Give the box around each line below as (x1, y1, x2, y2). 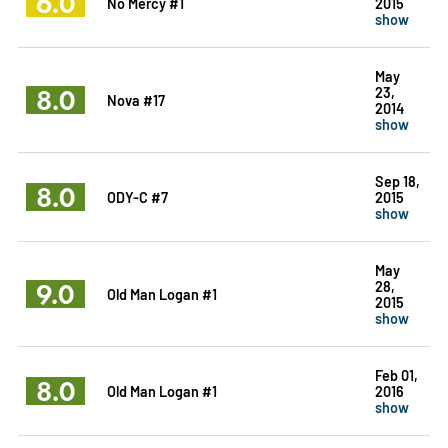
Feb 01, (374, 364, 418, 384)
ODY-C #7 (106, 186, 168, 206)
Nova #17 (106, 89, 165, 109)
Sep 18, (374, 170, 420, 190)
